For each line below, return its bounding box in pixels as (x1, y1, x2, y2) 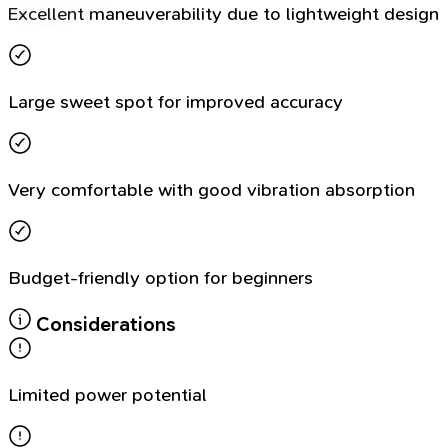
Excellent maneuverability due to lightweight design (8, 2, 439, 25)
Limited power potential (8, 383, 207, 406)
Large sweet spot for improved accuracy (8, 90, 343, 113)
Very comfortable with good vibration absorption (8, 178, 415, 201)
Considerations (32, 313, 176, 337)
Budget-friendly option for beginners (8, 266, 313, 289)
